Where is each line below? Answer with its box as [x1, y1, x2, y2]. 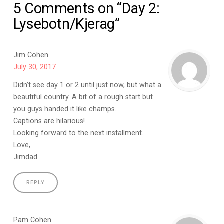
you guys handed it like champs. [13, 104, 116, 113]
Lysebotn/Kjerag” [13, 15, 120, 32]
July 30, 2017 [13, 62, 56, 71]
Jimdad [13, 152, 37, 161]
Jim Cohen [13, 50, 48, 59]
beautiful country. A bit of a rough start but [13, 92, 153, 101]
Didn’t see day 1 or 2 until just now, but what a [13, 80, 161, 89]
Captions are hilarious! [13, 116, 85, 125]
